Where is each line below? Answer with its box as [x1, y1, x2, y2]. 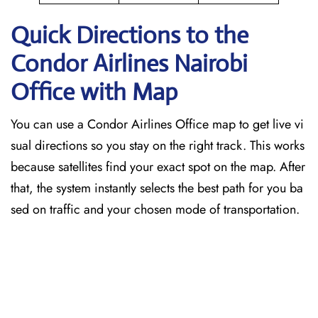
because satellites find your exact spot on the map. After [11, 158, 305, 176]
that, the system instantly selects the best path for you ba [11, 179, 303, 197]
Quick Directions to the [11, 21, 248, 50]
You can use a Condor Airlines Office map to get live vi [11, 115, 304, 133]
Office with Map [11, 77, 177, 106]
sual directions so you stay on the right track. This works [11, 136, 305, 155]
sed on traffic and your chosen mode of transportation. [11, 200, 303, 219]
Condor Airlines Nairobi [11, 49, 248, 78]
